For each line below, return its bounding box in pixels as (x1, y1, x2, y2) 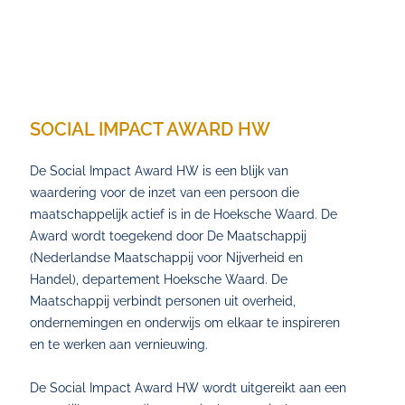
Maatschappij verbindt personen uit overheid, (30, 294, 297, 308)
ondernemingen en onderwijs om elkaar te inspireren (30, 316, 341, 330)
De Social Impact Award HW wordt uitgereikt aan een (30, 381, 347, 395)
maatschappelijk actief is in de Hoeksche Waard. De (30, 207, 338, 221)
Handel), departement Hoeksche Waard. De (30, 272, 288, 287)
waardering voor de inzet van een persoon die (30, 185, 300, 200)
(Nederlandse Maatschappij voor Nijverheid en (30, 250, 304, 265)
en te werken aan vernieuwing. (30, 337, 209, 352)
